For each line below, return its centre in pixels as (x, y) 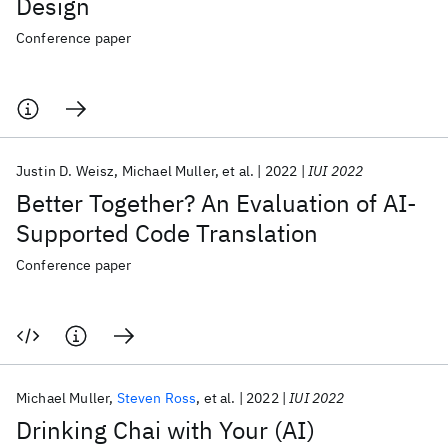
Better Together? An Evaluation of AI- (216, 203)
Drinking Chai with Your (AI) (165, 430)
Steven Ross (156, 398)
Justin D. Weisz (65, 171)
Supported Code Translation (167, 233)
